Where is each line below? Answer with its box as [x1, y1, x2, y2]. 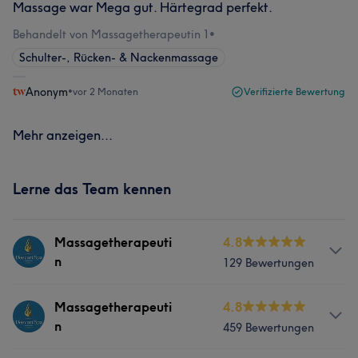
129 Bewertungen [223, 256, 314, 270]
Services [13, 298, 62, 314]
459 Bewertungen [223, 320, 314, 335]
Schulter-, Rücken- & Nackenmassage [19, 50, 218, 65]
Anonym [26, 85, 68, 99]
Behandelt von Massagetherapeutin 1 [13, 27, 209, 42]
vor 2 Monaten [73, 86, 138, 97]
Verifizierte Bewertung [244, 86, 345, 97]
